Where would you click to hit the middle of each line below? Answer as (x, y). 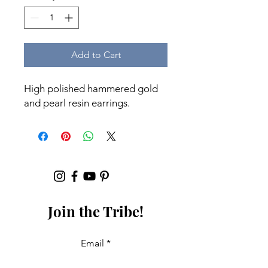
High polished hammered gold (91, 89)
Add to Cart (96, 55)
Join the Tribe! (96, 211)
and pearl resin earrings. (77, 103)
